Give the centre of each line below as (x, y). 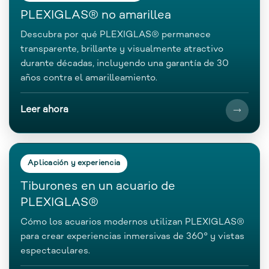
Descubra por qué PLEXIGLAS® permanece (116, 35)
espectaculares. (55, 251)
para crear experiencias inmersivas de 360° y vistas (132, 236)
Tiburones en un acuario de (98, 187)
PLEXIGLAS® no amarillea (96, 16)
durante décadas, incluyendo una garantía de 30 (125, 63)
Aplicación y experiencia (74, 163)
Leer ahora (44, 110)
